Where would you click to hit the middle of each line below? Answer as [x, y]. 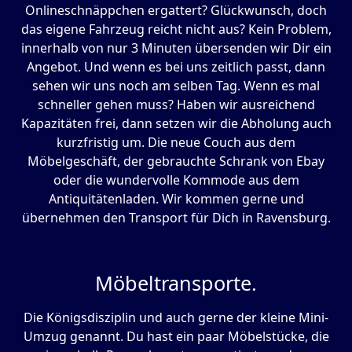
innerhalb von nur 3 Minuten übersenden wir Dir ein [176, 48]
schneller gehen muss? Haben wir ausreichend [176, 105]
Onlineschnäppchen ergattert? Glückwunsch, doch [176, 11]
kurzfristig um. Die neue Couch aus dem [176, 143]
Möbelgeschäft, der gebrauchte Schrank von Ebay [176, 161]
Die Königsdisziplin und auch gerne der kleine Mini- [176, 318]
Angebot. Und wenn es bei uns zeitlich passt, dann [176, 67]
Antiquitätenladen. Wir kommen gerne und [176, 199]
